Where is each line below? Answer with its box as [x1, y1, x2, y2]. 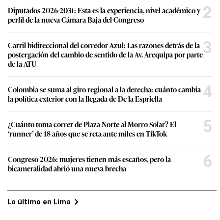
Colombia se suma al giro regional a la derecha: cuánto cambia [8, 60, 201, 71]
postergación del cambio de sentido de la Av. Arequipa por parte [8, 25, 203, 36]
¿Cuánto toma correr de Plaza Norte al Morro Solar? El [8, 95, 176, 106]
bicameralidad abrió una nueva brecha [8, 139, 126, 150]
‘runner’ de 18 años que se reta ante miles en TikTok [8, 104, 167, 115]
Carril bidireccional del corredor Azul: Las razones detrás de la [8, 16, 200, 27]
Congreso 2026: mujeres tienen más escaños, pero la [8, 130, 171, 140]
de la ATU [8, 34, 36, 45]
